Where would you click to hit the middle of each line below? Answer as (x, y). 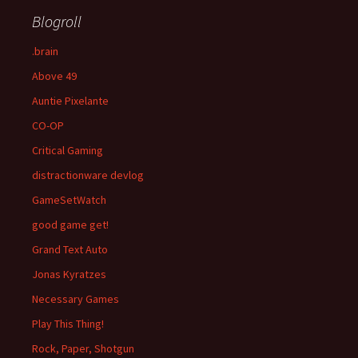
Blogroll (57, 21)
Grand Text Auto (70, 249)
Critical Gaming (68, 150)
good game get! (70, 225)
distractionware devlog (88, 175)
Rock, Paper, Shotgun (83, 348)
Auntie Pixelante (70, 101)
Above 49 (54, 76)
